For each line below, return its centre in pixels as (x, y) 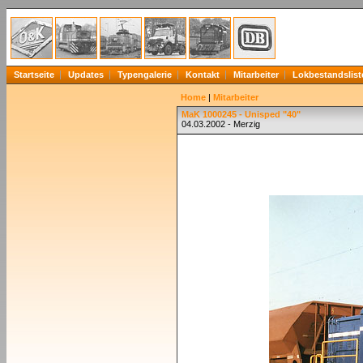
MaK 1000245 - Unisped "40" (241, 114)
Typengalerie (145, 75)
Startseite (34, 75)
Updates (86, 75)
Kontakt (203, 75)
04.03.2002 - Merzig (221, 124)
